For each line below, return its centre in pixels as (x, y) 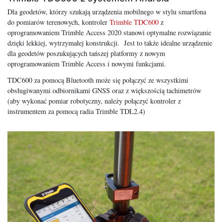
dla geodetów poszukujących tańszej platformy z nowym (86, 54)
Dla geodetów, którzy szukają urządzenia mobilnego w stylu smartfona (107, 12)
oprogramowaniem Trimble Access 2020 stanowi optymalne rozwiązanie (109, 33)
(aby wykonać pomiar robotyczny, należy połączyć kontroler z (94, 101)
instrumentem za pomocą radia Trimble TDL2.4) (76, 111)
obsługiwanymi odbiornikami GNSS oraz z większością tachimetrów (104, 91)
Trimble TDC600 (134, 22)
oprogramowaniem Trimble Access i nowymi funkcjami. (87, 64)
